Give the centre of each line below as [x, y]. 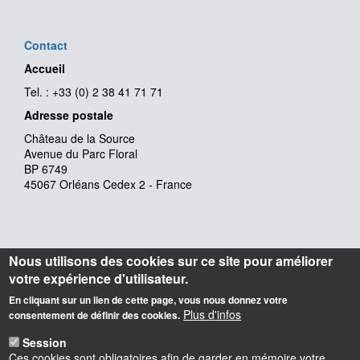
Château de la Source [80, 139]
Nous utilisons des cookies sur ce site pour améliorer [171, 261]
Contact [46, 45]
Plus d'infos [213, 314]
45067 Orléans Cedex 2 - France [108, 184]
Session [45, 342]
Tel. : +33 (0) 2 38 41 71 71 [94, 92]
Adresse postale [69, 115]
